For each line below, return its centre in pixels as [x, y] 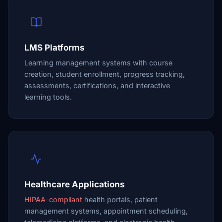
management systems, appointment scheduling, [106, 211]
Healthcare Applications [75, 184]
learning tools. [48, 97]
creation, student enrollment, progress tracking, [105, 74]
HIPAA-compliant [53, 199]
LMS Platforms [55, 48]
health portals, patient [120, 199]
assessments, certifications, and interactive [97, 85]
